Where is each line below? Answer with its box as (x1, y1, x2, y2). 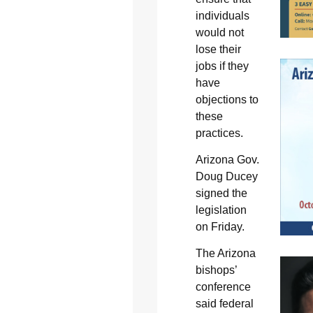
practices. (195, 126, 243, 139)
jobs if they (195, 59, 249, 72)
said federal (195, 298, 254, 310)
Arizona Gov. (195, 153, 259, 166)
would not (195, 26, 244, 38)
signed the (195, 187, 247, 199)
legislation (195, 203, 247, 216)
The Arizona (195, 247, 256, 260)
